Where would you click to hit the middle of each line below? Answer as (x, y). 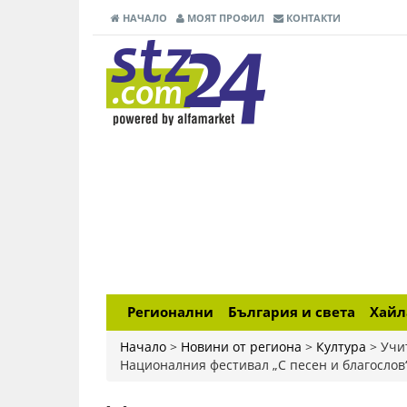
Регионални (170, 312)
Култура (341, 347)
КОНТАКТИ (312, 18)
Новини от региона (241, 347)
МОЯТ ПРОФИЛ (224, 18)
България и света (292, 312)
